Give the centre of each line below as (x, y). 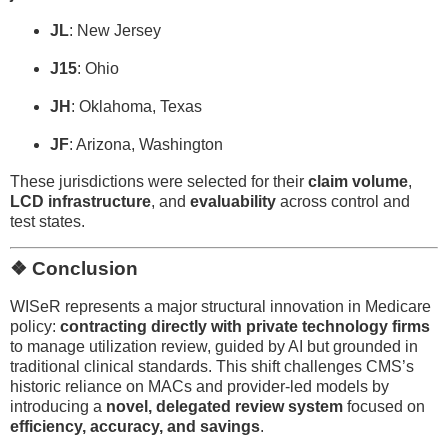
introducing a (58, 407)
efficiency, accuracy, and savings (135, 427)
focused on (384, 407)
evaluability (233, 201)
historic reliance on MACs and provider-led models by (199, 387)
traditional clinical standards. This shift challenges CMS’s (212, 367)
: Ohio (97, 69)
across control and (343, 201)
